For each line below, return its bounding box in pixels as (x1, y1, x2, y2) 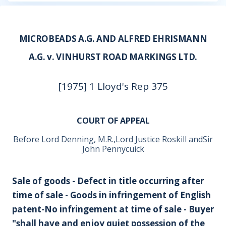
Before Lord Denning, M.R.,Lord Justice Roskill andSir (13, 134, 213, 145)
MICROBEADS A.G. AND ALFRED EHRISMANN (19, 33, 207, 44)
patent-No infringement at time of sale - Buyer (12, 203, 214, 215)
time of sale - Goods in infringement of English (12, 189, 211, 201)
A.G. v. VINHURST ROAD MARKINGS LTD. (28, 51, 198, 63)
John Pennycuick (82, 143, 144, 154)
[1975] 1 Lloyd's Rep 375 (58, 80, 168, 93)
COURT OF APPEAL (76, 115, 150, 126)
